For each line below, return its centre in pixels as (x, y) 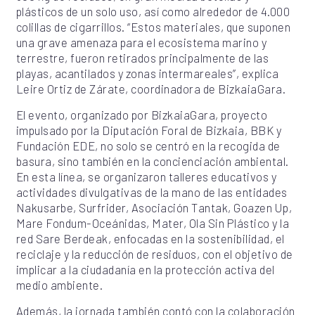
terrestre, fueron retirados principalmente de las (142, 58)
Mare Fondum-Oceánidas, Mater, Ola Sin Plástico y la (153, 223)
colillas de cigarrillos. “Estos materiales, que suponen (153, 27)
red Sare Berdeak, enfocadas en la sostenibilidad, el (150, 239)
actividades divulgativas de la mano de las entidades (152, 192)
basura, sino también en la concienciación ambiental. (152, 161)
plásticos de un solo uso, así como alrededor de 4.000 (153, 12)
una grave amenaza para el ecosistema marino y (141, 43)
